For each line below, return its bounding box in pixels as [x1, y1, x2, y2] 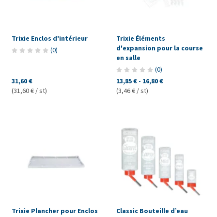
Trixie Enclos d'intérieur [12, 33, 88, 43]
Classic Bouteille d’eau [116, 206, 188, 216]
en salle [116, 53, 140, 62]
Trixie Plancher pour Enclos [12, 206, 98, 216]
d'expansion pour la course [116, 43, 203, 53]
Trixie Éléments [116, 33, 165, 43]
